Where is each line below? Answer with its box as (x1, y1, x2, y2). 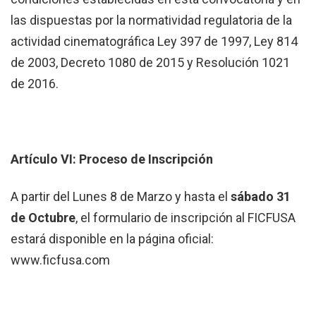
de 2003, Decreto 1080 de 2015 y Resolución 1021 (11, 54, 290, 70)
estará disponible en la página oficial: (11, 231, 214, 246)
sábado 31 (231, 188, 291, 204)
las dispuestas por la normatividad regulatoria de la (11, 12, 292, 28)
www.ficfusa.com (11, 252, 110, 267)
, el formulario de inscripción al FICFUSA (75, 209, 296, 225)
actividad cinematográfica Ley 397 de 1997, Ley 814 (11, 33, 298, 49)
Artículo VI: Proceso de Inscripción (11, 151, 213, 166)
